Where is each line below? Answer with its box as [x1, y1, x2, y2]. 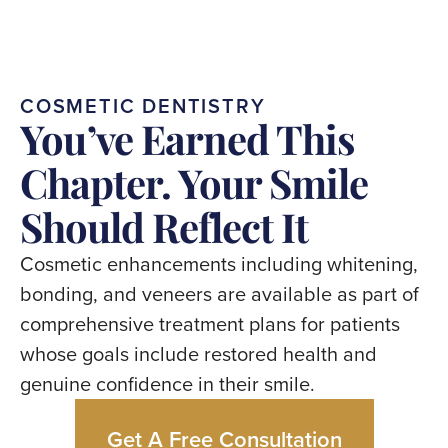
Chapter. [20, 155, 171, 209]
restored [204, 338, 278, 368]
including [241, 248, 322, 278]
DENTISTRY [142, 90, 266, 120]
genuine [20, 368, 91, 398]
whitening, [327, 248, 418, 278]
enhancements [107, 248, 236, 278]
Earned [141, 111, 269, 165]
